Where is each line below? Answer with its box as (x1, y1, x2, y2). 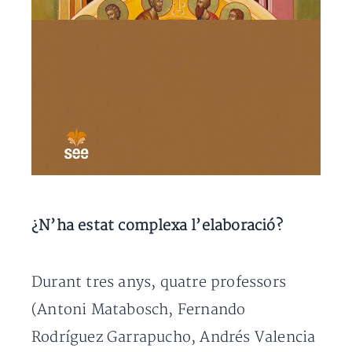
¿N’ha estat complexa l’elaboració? (31, 216, 283, 235)
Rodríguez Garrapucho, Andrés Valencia (31, 328, 316, 346)
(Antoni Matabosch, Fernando (31, 300, 246, 319)
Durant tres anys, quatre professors (31, 273, 287, 291)
